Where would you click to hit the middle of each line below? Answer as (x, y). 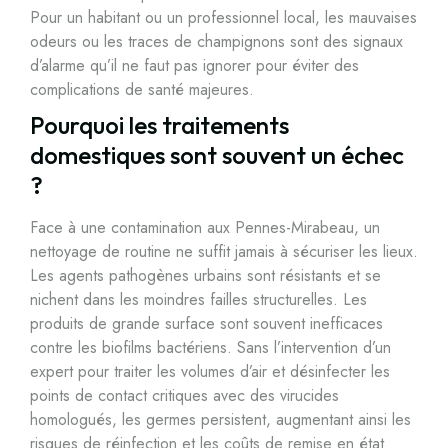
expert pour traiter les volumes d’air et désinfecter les (210, 371)
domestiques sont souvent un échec (217, 155)
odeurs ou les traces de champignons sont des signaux (216, 41)
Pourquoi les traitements (159, 125)
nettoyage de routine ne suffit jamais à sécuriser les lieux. (224, 251)
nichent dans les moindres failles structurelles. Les (198, 299)
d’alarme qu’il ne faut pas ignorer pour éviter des (194, 65)
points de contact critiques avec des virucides (184, 395)
